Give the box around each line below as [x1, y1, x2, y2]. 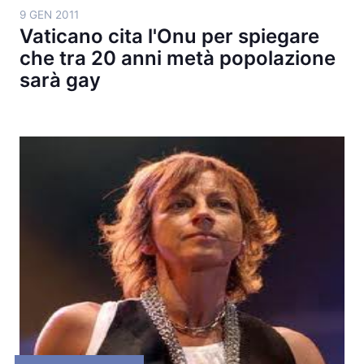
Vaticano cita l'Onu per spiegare [19, 24, 319, 48]
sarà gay [19, 68, 101, 92]
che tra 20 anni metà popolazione [19, 46, 336, 70]
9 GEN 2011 [19, 8, 79, 21]
